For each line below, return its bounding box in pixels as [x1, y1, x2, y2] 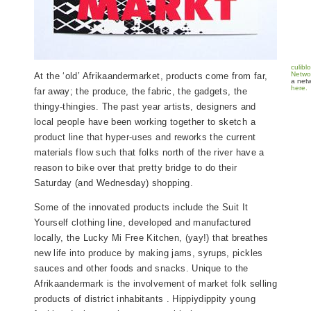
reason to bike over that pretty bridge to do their [34, 162, 237, 174]
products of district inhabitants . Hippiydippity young [34, 294, 255, 305]
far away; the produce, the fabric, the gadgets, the [34, 86, 247, 97]
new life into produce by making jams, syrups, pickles [34, 248, 263, 259]
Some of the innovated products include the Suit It [34, 202, 249, 213]
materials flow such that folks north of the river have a [34, 147, 264, 158]
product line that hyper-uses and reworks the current [34, 132, 256, 143]
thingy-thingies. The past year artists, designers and [34, 101, 256, 112]
